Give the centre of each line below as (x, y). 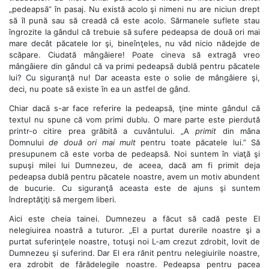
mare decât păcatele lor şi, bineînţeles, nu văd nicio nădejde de (134, 43)
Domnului (29, 142)
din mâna (238, 131)
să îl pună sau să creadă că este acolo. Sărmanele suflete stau (134, 20)
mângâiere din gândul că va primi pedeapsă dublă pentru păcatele (134, 66)
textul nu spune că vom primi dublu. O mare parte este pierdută (134, 119)
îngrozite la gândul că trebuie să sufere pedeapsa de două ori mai (134, 32)
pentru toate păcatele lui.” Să (198, 142)
